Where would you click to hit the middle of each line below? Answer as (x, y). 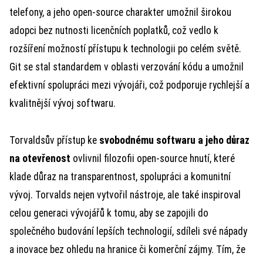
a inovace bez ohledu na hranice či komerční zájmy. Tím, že (127, 249)
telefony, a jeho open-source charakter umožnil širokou (120, 12)
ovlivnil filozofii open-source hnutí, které (153, 159)
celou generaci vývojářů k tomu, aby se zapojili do (109, 213)
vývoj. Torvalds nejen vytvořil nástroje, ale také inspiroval (125, 195)
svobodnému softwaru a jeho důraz (174, 140)
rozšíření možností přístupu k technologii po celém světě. (125, 49)
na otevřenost (40, 159)
